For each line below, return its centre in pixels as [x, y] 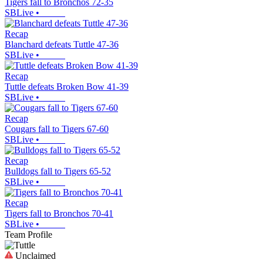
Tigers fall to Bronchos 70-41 [59, 213]
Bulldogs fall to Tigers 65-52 [58, 171]
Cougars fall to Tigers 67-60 [57, 129]
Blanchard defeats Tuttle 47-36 [62, 44]
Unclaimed [34, 255]
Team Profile [28, 234]
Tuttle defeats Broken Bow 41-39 [67, 86]
